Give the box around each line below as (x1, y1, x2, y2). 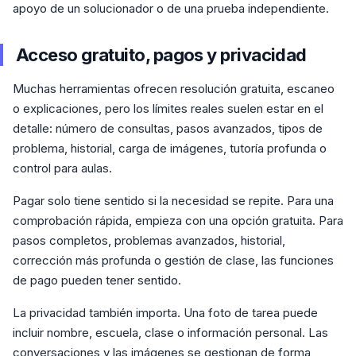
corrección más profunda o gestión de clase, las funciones (13, 253, 334, 269)
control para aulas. (13, 161, 112, 176)
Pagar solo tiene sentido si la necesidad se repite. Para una (13, 193, 334, 209)
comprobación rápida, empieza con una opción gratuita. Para (13, 213, 343, 229)
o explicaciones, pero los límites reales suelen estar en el (13, 101, 323, 117)
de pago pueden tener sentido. (13, 273, 181, 288)
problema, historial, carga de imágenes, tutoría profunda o (13, 141, 327, 157)
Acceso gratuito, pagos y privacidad (16, 44, 307, 66)
